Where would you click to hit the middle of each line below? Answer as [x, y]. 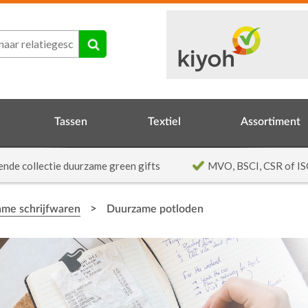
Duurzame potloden [155, 209]
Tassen [70, 122]
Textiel [164, 122]
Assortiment [271, 122]
